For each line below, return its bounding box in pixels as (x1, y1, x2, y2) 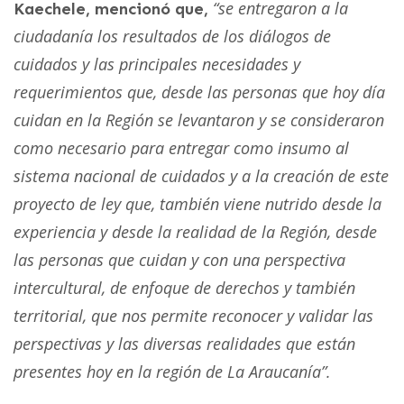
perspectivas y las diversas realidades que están (14, 332, 355, 354)
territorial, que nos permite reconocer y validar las (14, 304, 373, 326)
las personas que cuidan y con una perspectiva (14, 248, 345, 271)
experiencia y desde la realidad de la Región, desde (14, 220, 377, 243)
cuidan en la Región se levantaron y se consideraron (14, 108, 384, 131)
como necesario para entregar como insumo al (14, 136, 349, 159)
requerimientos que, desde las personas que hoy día (14, 80, 385, 103)
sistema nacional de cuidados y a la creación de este (14, 164, 389, 187)
